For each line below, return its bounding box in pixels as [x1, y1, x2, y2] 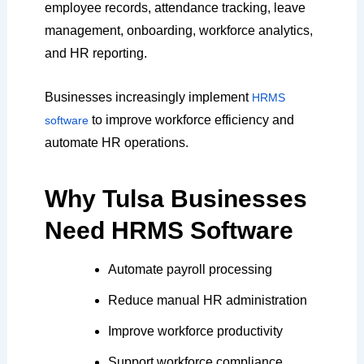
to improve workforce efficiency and [91, 112, 294, 127]
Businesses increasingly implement [44, 89, 252, 104]
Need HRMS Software [44, 216, 293, 244]
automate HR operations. [44, 135, 188, 149]
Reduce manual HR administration [107, 292, 307, 307]
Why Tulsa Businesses [44, 184, 307, 212]
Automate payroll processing [107, 262, 272, 276]
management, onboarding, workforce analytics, [44, 24, 313, 38]
